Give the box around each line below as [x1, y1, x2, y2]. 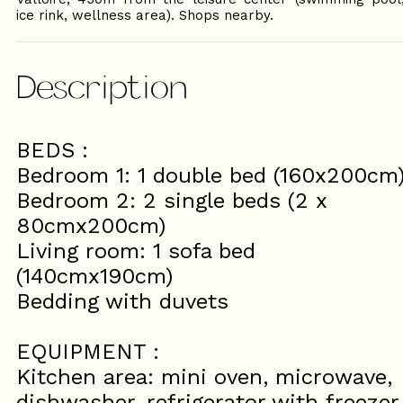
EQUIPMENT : [16, 339, 159, 364]
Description [16, 66, 188, 104]
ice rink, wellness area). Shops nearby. [16, 7, 273, 23]
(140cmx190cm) [16, 264, 173, 289]
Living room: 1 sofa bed [16, 238, 255, 264]
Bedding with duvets [16, 289, 228, 314]
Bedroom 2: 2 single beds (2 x [16, 188, 327, 213]
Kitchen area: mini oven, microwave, [16, 364, 392, 390]
